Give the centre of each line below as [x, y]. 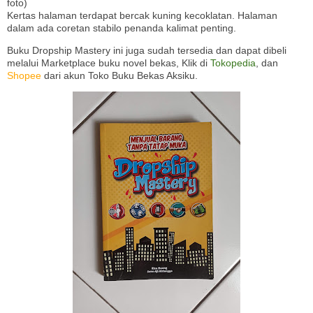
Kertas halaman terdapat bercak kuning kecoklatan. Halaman [142, 16]
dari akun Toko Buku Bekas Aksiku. [119, 76]
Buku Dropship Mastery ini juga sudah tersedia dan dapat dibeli [147, 51]
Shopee [24, 76]
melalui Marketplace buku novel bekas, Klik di [109, 63]
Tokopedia [233, 63]
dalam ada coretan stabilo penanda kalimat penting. [122, 28]
